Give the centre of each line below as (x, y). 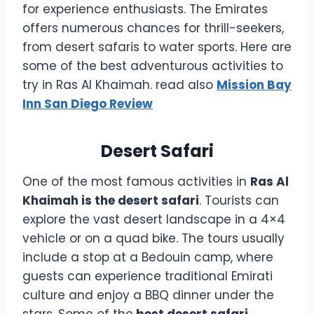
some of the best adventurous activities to (153, 66)
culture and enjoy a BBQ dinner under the (148, 295)
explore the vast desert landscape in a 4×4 (154, 219)
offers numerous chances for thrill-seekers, (153, 28)
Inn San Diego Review (88, 103)
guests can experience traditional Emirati (148, 276)
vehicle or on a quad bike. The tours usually (153, 238)
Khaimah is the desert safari (111, 200)
